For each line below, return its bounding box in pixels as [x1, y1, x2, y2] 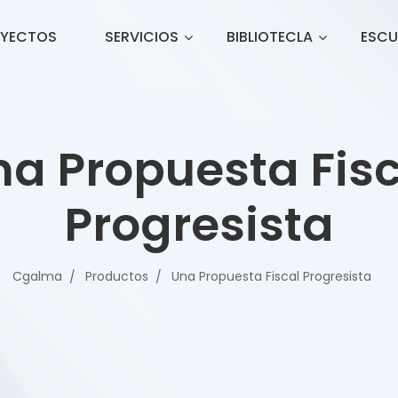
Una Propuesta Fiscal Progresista [171, 267, 371, 285]
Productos [85, 267, 148, 285]
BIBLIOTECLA [226, 27, 313, 47]
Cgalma [12, 267, 62, 285]
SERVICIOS [104, 27, 179, 47]
